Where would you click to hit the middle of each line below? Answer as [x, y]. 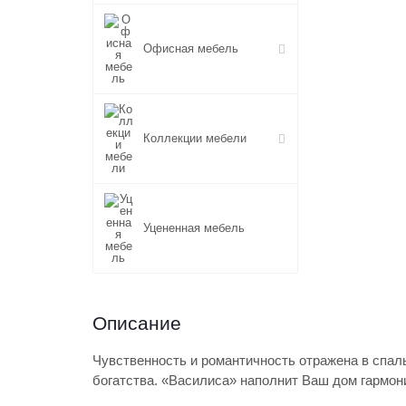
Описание [137, 323]
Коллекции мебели [195, 138]
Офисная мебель [191, 48]
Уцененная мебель [194, 228]
